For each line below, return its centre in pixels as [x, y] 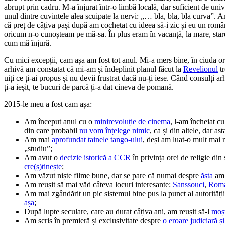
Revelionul [201, 69]
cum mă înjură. [28, 43]
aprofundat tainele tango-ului [97, 139]
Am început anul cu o [59, 121]
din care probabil [52, 130]
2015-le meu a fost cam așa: [48, 104]
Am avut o [42, 157]
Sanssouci [189, 184]
